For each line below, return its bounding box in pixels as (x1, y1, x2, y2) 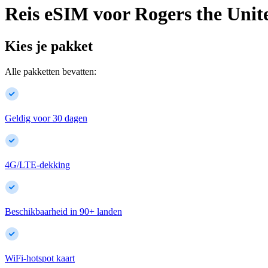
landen (97, 206, 122, 217)
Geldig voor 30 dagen (5, 112, 87, 123)
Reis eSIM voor (5, 3, 130, 25)
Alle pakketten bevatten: (5, 66, 96, 77)
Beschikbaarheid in (5, 206, 77, 217)
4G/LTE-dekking (5, 159, 70, 170)
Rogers (135, 3, 191, 25)
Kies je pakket (5, 38, 93, 54)
